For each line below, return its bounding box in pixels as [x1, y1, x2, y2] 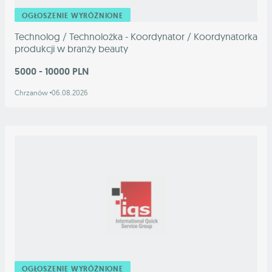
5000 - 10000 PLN [15, 65, 89, 78]
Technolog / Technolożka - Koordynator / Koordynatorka [15, 30, 257, 43]
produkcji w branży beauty [15, 42, 128, 55]
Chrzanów [15, 88, 50, 98]
